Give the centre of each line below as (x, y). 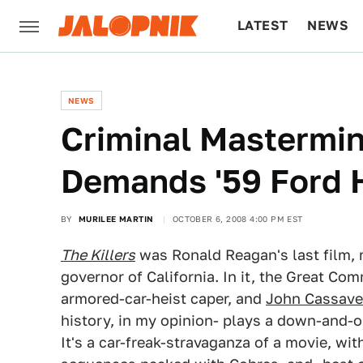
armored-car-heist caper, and (163, 299)
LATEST (263, 26)
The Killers (98, 255)
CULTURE (269, 77)
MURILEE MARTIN (116, 219)
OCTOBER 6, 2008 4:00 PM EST (237, 219)
